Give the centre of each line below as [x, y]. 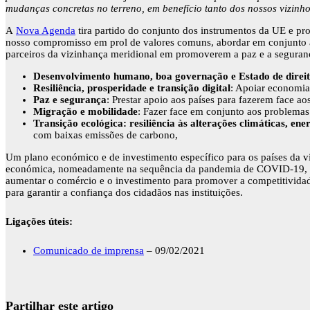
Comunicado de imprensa [89, 251]
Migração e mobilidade [85, 112]
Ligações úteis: [39, 222]
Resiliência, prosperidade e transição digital [132, 88]
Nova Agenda [46, 31]
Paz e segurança [70, 100]
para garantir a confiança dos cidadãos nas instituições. [124, 193]
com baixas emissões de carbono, [106, 135]
